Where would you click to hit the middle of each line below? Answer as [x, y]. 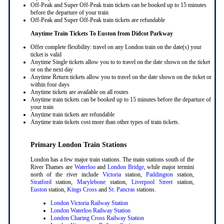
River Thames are [52, 167]
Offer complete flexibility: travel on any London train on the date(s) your [116, 47]
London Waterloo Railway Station [90, 210]
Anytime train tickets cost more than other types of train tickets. [105, 122]
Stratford [41, 182]
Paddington [159, 174]
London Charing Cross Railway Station [97, 218]
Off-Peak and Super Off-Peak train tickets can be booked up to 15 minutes [118, 5]
